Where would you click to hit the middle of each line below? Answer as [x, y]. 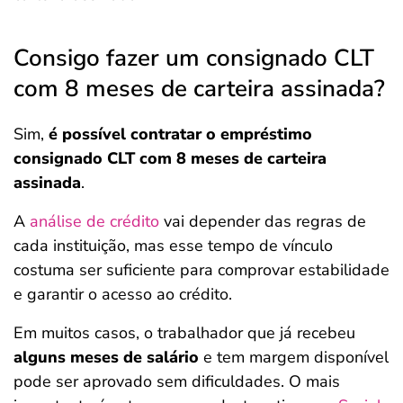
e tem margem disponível [296, 357]
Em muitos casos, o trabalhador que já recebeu [184, 333]
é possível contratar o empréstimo [180, 134]
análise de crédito [94, 221]
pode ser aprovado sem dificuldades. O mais [177, 381]
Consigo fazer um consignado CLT [194, 58]
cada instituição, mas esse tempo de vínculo [173, 246]
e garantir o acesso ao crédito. [123, 294]
